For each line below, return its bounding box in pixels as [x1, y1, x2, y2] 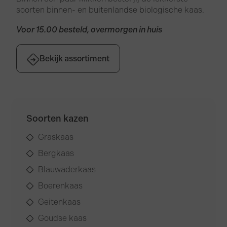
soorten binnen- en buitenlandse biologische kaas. [16, 5, 205, 15]
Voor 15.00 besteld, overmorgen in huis [16, 25, 163, 35]
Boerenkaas [37, 181, 83, 191]
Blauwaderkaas [37, 165, 96, 175]
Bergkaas [37, 148, 74, 159]
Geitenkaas [37, 197, 81, 207]
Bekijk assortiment [40, 53, 110, 63]
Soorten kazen [26, 113, 89, 125]
